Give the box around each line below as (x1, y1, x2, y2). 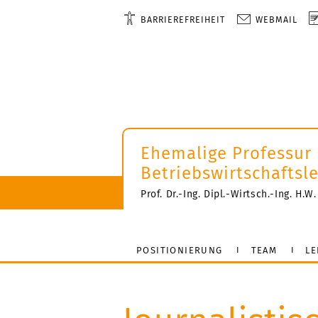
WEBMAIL (256, 14, 298, 25)
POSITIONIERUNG (136, 244, 223, 256)
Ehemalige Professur (141, 143, 312, 163)
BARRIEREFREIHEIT (141, 14, 226, 25)
